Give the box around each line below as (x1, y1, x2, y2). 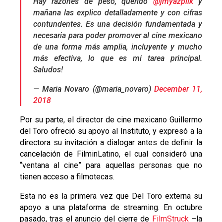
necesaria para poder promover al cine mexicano (33, 31, 203, 41)
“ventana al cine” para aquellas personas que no (19, 161, 203, 170)
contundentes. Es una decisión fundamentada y (33, 19, 203, 29)
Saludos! (33, 65, 63, 75)
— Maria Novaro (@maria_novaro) (33, 84, 154, 94)
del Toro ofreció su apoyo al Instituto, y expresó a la (19, 126, 203, 136)
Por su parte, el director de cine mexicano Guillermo (19, 115, 203, 125)
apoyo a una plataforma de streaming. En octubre (19, 203, 203, 213)
